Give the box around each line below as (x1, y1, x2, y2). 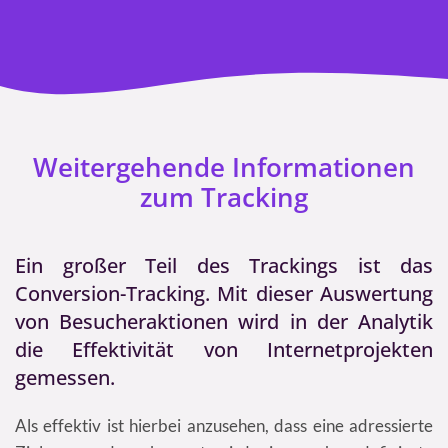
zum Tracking (140, 180, 308, 215)
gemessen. (15, 364, 115, 392)
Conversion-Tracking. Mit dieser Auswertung (15, 280, 433, 308)
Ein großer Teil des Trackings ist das (15, 252, 433, 280)
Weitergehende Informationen (33, 150, 415, 185)
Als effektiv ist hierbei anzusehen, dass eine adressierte (15, 415, 433, 437)
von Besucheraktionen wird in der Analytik (15, 308, 433, 336)
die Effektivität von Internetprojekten (15, 336, 433, 364)
